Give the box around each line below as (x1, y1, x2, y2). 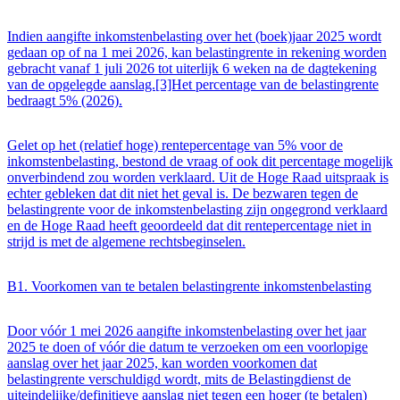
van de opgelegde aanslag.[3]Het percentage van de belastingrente (7, 77, 379, 93)
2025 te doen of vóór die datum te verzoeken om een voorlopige (7, 339, 368, 355)
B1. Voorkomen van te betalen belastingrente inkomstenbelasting (7, 279, 371, 295)
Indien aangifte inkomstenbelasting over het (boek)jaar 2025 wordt (7, 29, 381, 45)
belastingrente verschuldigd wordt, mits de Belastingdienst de (7, 371, 351, 387)
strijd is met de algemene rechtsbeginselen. (7, 234, 246, 250)
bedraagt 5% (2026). (7, 93, 122, 109)
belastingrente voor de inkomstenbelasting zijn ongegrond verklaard (7, 202, 387, 218)
